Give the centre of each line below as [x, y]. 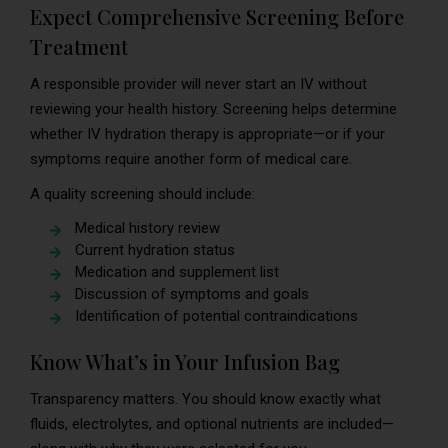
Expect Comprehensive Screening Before [217, 16]
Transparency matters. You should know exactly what [205, 398]
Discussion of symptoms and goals [192, 293]
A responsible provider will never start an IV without [198, 83]
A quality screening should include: [142, 193]
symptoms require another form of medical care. [191, 158]
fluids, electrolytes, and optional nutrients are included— [212, 423]
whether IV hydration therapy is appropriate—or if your [207, 133]
